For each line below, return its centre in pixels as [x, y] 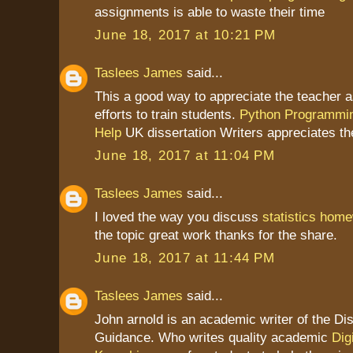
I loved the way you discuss [178, 216]
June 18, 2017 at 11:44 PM [185, 258]
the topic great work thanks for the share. [216, 234]
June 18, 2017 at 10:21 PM [186, 35]
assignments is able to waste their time [210, 11]
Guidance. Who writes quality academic [213, 337]
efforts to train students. [167, 114]
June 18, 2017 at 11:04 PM [185, 156]
